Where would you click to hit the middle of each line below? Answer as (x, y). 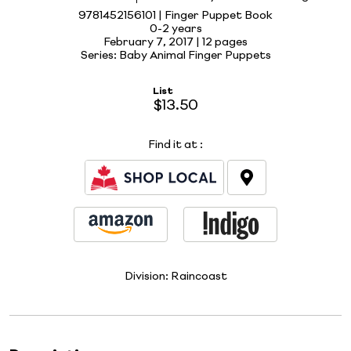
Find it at (173, 145)
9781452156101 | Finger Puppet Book (175, 15)
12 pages (225, 42)
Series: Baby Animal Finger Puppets (175, 55)
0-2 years (175, 29)
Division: (147, 276)
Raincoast (199, 276)
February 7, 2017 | (153, 42)
